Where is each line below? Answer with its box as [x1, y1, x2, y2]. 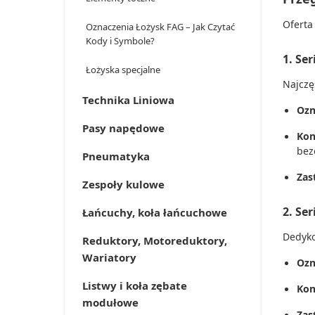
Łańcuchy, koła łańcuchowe [82, 205, 227, 219]
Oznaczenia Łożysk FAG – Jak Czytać [86, 20, 235, 33]
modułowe [82, 295, 139, 309]
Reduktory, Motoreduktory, [82, 233, 227, 247]
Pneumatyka [82, 149, 150, 163]
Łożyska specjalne [86, 63, 160, 76]
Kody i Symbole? [86, 34, 155, 47]
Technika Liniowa [82, 93, 174, 107]
